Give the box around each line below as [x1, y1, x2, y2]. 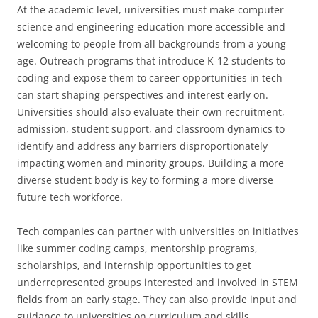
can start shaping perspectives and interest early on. [17, 88, 268, 102]
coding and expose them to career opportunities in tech [17, 71, 283, 84]
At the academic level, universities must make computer [17, 3, 284, 16]
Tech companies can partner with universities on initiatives [17, 224, 299, 238]
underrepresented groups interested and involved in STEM [17, 275, 298, 289]
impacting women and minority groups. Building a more [17, 156, 284, 170]
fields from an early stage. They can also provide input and [17, 292, 297, 306]
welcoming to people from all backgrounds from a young [17, 37, 286, 50]
